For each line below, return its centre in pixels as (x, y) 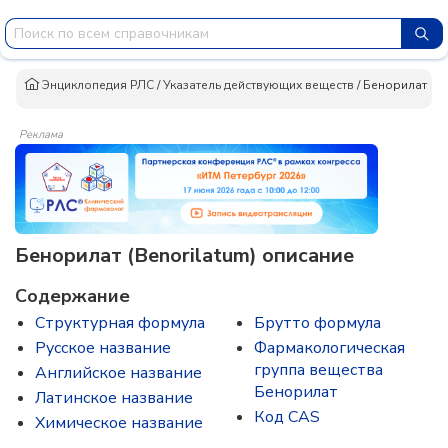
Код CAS (287, 417)
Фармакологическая (329, 348)
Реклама (41, 134)
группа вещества (318, 370)
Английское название (118, 373)
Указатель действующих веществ (258, 84)
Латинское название (114, 398)
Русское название (103, 348)
